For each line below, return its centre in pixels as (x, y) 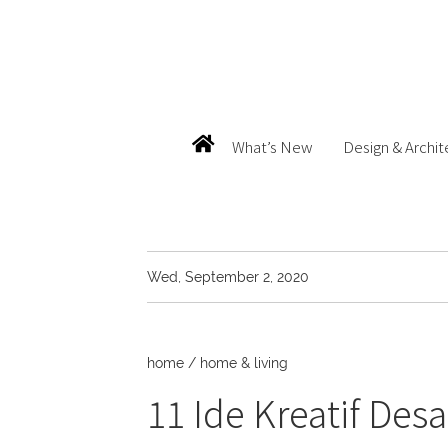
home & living (244, 362)
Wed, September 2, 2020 (228, 276)
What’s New (272, 146)
